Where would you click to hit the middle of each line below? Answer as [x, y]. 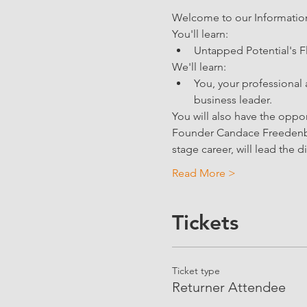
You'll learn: [201, 34]
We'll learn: [199, 67]
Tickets [205, 223]
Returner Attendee [229, 287]
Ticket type [196, 271]
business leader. [233, 100]
